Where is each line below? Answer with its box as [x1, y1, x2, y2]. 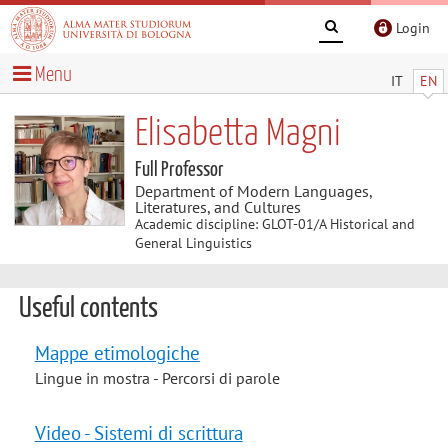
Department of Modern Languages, [134, 180, 372, 201]
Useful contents [18, 295, 158, 323]
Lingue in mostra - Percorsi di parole [34, 367, 280, 388]
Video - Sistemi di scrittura [34, 419, 243, 445]
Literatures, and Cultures [134, 196, 301, 217]
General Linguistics [134, 233, 252, 252]
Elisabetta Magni [134, 115, 341, 153]
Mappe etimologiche [34, 339, 200, 365]
